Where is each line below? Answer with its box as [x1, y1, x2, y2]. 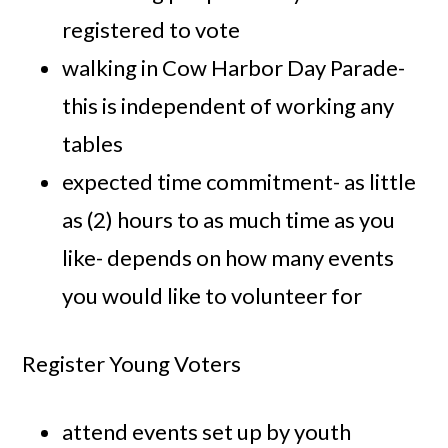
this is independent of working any [62, 92, 395, 120]
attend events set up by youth [62, 418, 352, 446]
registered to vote [62, 16, 241, 44]
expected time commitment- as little [62, 168, 417, 196]
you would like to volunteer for [62, 282, 363, 310]
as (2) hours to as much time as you [62, 206, 396, 234]
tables [62, 130, 124, 158]
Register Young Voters [22, 350, 242, 378]
